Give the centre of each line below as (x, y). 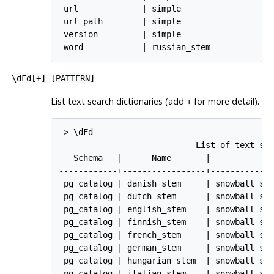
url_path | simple (120, 21)
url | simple (120, 8)
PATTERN (72, 78)
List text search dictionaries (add (118, 101)
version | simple (120, 34)
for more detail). (225, 101)
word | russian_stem (135, 47)
